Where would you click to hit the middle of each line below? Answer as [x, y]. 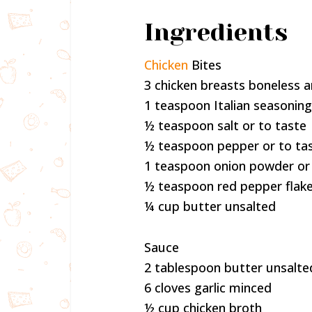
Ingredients [216, 32]
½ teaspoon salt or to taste [225, 125]
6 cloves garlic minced [208, 288]
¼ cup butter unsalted [210, 206]
